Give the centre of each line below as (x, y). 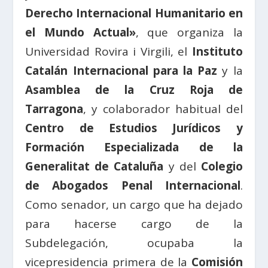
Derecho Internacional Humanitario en (134, 13)
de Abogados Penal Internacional (133, 185)
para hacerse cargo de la (134, 223)
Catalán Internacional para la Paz (124, 70)
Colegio (222, 166)
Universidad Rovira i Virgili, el (109, 51)
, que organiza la (189, 32)
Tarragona (54, 109)
